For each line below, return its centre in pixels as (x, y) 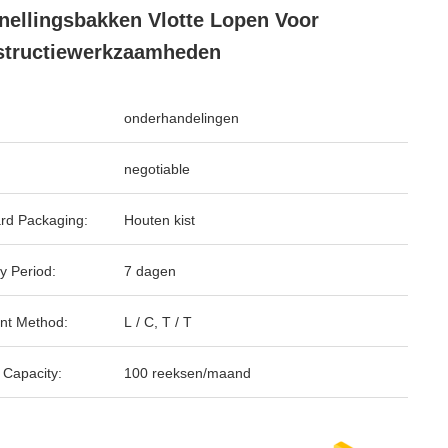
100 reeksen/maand (187, 373)
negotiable (157, 169)
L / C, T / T (158, 322)
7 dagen (150, 271)
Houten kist (159, 220)
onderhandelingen (181, 118)
